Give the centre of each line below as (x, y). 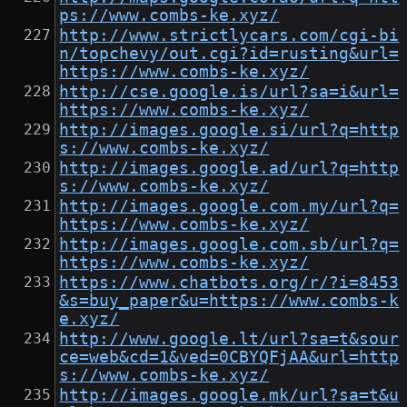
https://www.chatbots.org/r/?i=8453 (229, 283)
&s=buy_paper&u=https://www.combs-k (229, 301)
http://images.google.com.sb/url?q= (229, 245)
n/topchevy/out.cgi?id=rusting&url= (229, 54)
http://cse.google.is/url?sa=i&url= (229, 92)
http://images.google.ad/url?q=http (229, 169)
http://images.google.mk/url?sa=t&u (229, 396)
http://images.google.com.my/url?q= (229, 207)
